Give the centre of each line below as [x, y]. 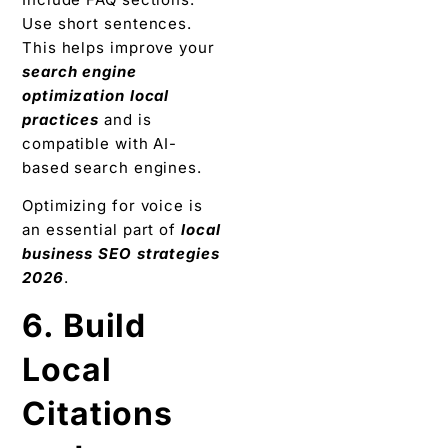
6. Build [84, 326]
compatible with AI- [100, 143]
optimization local [96, 95]
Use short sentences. [107, 23]
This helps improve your [118, 47]
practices [61, 119]
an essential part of [101, 230]
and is [125, 119]
